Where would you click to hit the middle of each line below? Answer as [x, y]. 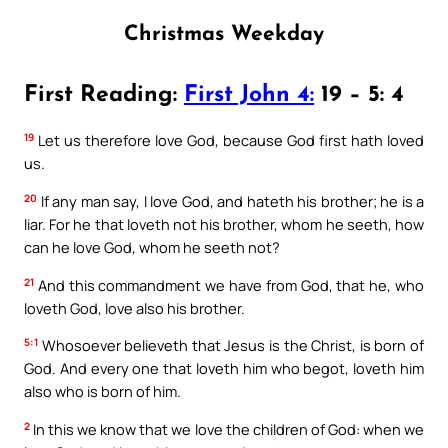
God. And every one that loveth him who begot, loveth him [224, 368]
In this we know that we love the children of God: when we [227, 428]
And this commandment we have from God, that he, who [229, 284]
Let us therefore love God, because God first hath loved [229, 140]
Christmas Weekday [224, 34]
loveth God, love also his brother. [134, 307]
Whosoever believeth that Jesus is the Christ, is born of [231, 345]
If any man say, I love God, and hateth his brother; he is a [230, 201]
